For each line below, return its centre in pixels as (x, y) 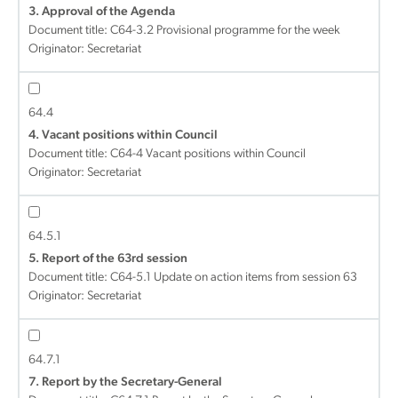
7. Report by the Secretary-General (125, 382)
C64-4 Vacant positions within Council (208, 154)
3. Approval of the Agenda (102, 12)
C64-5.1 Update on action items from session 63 (234, 278)
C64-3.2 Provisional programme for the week (225, 31)
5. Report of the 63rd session (108, 259)
